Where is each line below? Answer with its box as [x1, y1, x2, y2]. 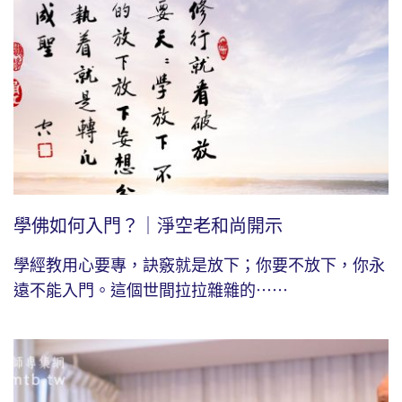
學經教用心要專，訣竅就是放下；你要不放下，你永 [13, 257, 385, 275]
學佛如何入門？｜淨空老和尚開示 [13, 216, 283, 237]
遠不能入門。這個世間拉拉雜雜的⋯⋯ [13, 282, 288, 301]
